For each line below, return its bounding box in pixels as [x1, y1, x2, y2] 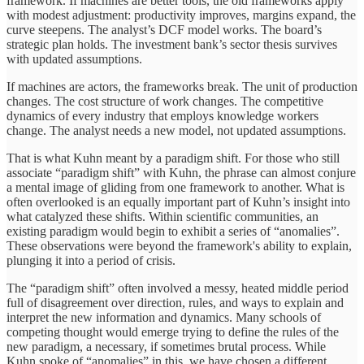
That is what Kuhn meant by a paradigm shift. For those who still [6, 150, 340, 165]
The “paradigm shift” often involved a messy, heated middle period [6, 280, 349, 295]
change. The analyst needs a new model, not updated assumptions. [6, 123, 346, 137]
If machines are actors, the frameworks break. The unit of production [6, 79, 357, 93]
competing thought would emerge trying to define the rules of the [6, 324, 339, 339]
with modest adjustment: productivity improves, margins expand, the [6, 7, 356, 22]
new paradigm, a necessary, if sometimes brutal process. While [6, 339, 326, 353]
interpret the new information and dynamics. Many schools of [6, 310, 321, 324]
